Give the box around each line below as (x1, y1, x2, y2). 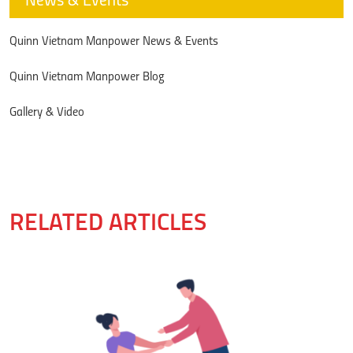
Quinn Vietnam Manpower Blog (9, 71, 165, 84)
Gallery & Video (9, 106, 84, 119)
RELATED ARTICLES (9, 212, 206, 236)
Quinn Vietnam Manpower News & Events (9, 35, 218, 48)
